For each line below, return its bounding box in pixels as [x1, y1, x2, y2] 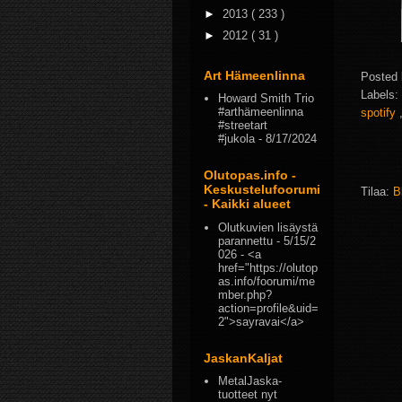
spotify [361, 106, 399, 120]
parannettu [218, 233, 274, 248]
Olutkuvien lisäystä [218, 220, 319, 234]
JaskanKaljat [204, 350, 283, 365]
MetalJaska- [218, 374, 283, 388]
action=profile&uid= [218, 301, 319, 315]
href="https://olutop [218, 260, 319, 275]
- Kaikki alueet [204, 197, 291, 212]
